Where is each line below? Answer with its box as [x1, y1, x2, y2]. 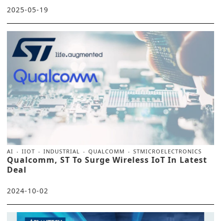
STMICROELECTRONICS [133, 147, 202, 155]
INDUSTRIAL [43, 147, 80, 155]
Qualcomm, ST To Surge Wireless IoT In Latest [7, 154, 207, 165]
